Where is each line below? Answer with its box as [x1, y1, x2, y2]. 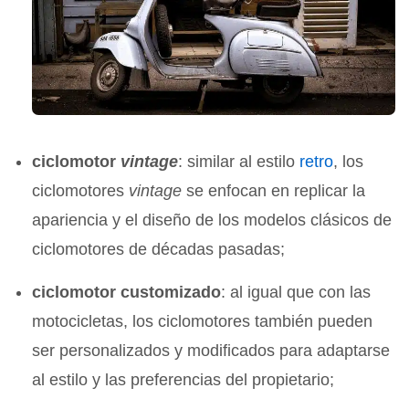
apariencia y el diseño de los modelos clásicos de [32, 211, 393, 230]
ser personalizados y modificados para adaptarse [32, 341, 391, 361]
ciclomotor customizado [32, 283, 222, 302]
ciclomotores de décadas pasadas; [32, 240, 286, 259]
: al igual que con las [221, 283, 372, 302]
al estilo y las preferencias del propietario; [32, 371, 335, 390]
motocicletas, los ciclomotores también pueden [32, 312, 373, 331]
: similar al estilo [178, 152, 300, 172]
